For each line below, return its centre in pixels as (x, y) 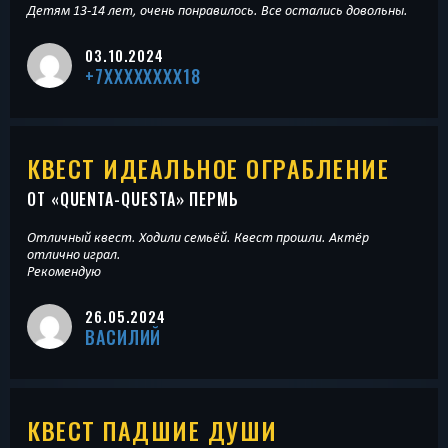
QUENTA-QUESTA (117, 199)
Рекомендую (64, 271)
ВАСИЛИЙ (123, 337)
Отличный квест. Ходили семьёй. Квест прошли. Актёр (198, 237)
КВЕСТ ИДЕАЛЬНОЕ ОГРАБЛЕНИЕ (208, 168)
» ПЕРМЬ (207, 199)
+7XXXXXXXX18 (143, 75)
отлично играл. (74, 254)
